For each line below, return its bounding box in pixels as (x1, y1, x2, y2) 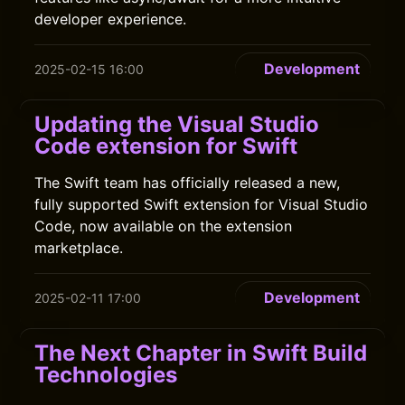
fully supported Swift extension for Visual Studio (34, 195, 369, 213)
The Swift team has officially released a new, (34, 174, 341, 192)
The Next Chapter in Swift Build (34, 340, 368, 366)
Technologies (34, 362, 178, 388)
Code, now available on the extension (34, 217, 293, 235)
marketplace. (34, 239, 124, 257)
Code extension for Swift (34, 133, 298, 159)
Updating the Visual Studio (34, 111, 320, 137)
